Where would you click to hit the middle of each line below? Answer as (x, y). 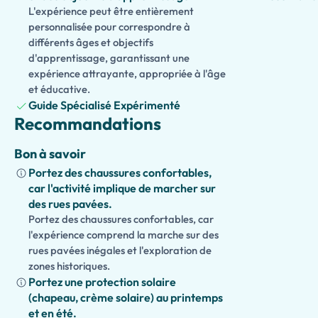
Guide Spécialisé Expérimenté (104, 105)
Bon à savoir (50, 154)
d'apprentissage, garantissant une (109, 58)
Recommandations (88, 124)
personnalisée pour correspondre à (109, 27)
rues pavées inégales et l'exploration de (120, 250)
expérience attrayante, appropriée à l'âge (127, 73)
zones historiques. (69, 266)
